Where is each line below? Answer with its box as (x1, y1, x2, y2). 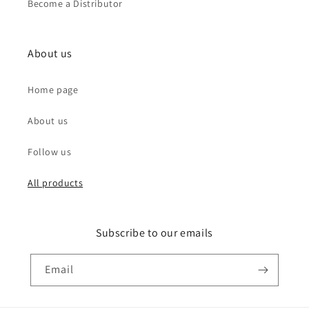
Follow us (28, 146, 72, 158)
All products (28, 177, 83, 189)
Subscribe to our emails (96, 226, 213, 240)
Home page (28, 83, 79, 96)
